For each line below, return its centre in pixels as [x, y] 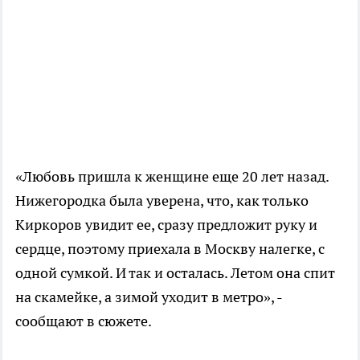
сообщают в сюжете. [84, 321]
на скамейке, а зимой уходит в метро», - [149, 297]
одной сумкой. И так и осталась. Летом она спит [175, 273]
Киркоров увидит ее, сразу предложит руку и [166, 225]
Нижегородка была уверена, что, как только [162, 201]
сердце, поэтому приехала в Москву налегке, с [170, 249]
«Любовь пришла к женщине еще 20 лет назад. [172, 177]
